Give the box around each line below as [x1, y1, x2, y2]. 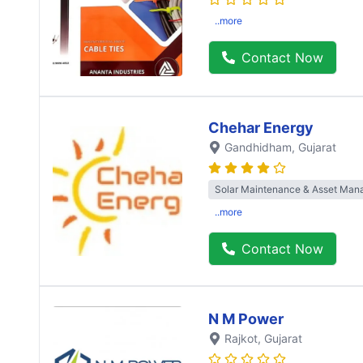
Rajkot [224, 331, 258, 345]
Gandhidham [224, 139, 292, 154]
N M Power [208, 310, 284, 327]
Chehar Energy [208, 118, 314, 136]
